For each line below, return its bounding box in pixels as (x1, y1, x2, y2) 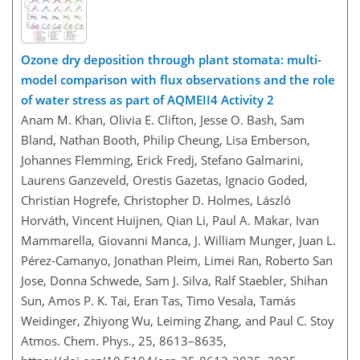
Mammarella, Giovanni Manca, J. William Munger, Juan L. (21, 231, 336, 248)
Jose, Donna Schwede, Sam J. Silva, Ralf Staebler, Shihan (21, 272, 328, 288)
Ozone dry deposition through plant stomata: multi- (21, 51, 321, 67)
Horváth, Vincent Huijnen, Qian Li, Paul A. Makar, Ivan (21, 211, 319, 228)
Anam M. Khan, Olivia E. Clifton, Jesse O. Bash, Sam (21, 111, 305, 128)
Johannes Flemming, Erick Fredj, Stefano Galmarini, (21, 151, 304, 168)
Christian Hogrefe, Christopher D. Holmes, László (21, 191, 291, 208)
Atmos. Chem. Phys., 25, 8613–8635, (21, 332, 227, 349)
